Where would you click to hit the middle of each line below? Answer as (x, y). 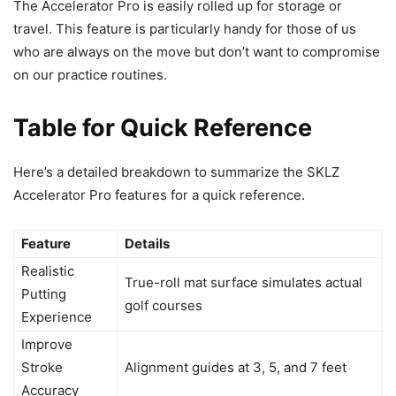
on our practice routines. (90, 75)
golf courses (164, 306)
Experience (57, 317)
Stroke (42, 368)
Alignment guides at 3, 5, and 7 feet (236, 368)
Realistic (48, 271)
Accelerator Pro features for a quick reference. (159, 195)
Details (147, 244)
